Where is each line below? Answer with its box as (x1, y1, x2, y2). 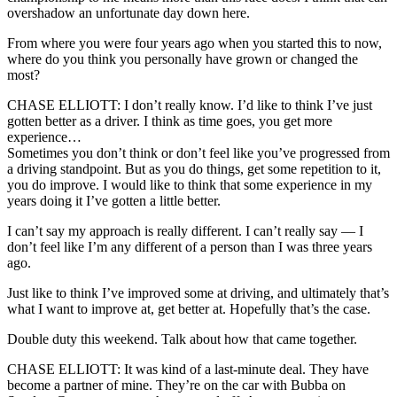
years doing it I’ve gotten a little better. (7, 192, 221, 208)
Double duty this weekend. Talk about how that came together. (7, 331, 357, 346)
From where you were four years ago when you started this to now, (7, 35, 382, 51)
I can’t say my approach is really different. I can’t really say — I (7, 222, 363, 238)
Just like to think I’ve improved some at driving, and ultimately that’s (7, 284, 389, 300)
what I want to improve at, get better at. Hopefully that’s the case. (7, 300, 370, 316)
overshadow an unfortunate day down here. (7, 4, 250, 20)
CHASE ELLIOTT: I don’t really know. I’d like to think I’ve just (7, 97, 372, 113)
